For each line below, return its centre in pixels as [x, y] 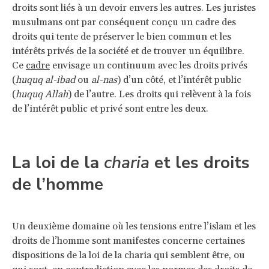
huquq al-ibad [45, 80]
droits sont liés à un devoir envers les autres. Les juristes [134, 8]
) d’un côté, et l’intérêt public [179, 80]
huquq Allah [42, 94]
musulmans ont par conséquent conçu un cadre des [124, 22]
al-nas [104, 80]
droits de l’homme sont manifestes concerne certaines [128, 240]
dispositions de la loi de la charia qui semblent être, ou [128, 255]
